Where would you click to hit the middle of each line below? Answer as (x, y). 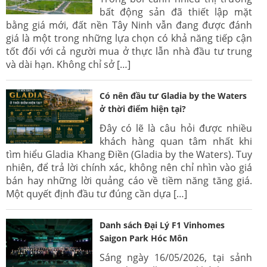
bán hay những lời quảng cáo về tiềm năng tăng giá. (129, 180)
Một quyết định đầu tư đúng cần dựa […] (97, 193)
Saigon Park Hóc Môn (143, 238)
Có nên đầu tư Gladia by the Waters (173, 95)
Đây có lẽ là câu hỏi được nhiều (176, 128)
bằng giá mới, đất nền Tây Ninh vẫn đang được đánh (129, 25)
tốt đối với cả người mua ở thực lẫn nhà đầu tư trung (129, 51)
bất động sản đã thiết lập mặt (176, 12)
